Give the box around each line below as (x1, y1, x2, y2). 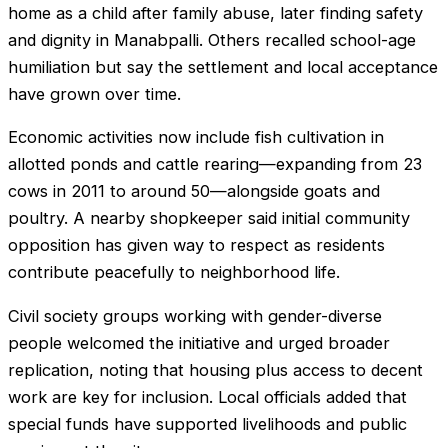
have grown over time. (8, 83, 181, 104)
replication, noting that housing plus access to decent (8, 359, 423, 380)
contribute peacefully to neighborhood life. (8, 262, 345, 283)
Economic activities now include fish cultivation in (8, 127, 384, 148)
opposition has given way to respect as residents (8, 235, 385, 256)
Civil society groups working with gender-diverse (8, 305, 382, 326)
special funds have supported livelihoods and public (8, 413, 407, 434)
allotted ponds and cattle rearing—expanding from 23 (8, 154, 422, 175)
